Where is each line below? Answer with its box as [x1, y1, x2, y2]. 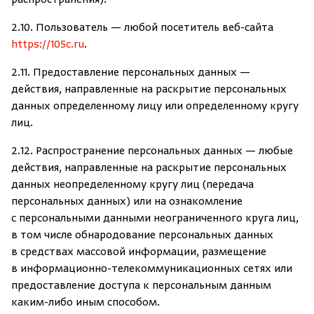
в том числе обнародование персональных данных [11, 229, 273, 242]
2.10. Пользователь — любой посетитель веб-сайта [11, 22, 273, 34]
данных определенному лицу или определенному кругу [11, 100, 299, 113]
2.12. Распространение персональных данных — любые [11, 145, 293, 158]
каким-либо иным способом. [11, 296, 160, 309]
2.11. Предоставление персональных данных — [11, 67, 250, 79]
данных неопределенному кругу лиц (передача [11, 179, 254, 191]
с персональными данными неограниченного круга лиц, [11, 212, 299, 225]
